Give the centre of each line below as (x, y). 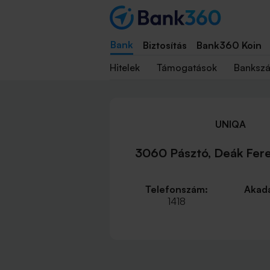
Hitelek (125, 67)
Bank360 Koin (229, 45)
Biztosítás (165, 45)
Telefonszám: (176, 189)
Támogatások (187, 67)
